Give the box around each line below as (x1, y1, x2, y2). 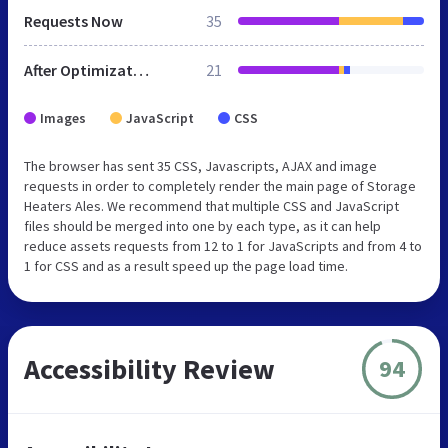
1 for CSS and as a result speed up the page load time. (24, 256, 348, 275)
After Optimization (133, 59, 149, 80)
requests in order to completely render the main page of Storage (24, 176, 416, 195)
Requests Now (24, 10, 123, 31)
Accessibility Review (24, 350, 275, 387)
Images (40, 108, 86, 127)
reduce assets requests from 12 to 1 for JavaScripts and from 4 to (24, 236, 422, 255)
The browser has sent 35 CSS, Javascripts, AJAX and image (24, 156, 377, 175)
